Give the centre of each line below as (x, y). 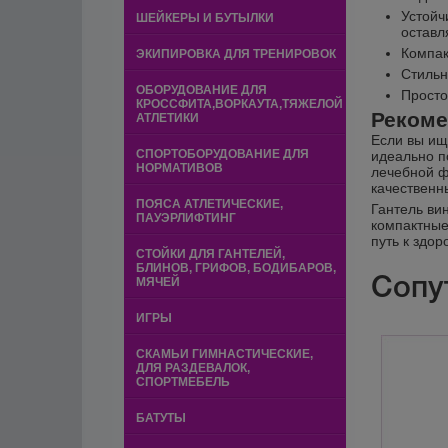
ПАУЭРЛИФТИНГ (186, 218)
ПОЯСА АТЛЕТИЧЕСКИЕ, (209, 204)
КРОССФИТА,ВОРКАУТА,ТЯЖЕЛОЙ (239, 104)
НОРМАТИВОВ (179, 168)
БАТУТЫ (161, 418)
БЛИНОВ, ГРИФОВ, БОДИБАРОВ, (236, 268)
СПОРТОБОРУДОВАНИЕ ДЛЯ (222, 154)
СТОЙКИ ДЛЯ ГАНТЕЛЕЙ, (210, 254)
